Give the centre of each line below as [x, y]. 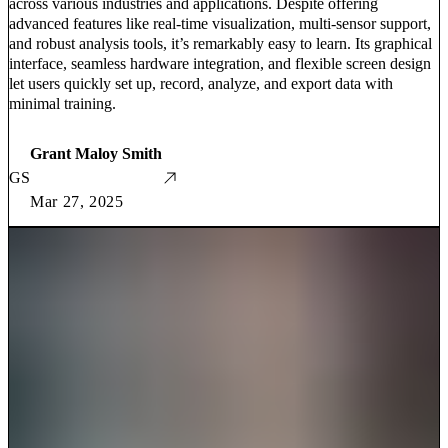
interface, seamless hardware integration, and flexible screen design [220, 63]
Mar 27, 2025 [77, 201]
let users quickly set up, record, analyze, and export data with [201, 83]
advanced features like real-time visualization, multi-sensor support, [220, 23]
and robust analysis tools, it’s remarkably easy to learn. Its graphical [220, 43]
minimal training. [62, 103]
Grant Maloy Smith [96, 153]
